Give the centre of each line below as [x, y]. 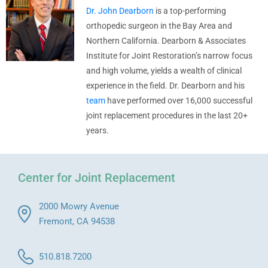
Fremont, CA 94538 [77, 221]
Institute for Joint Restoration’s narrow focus [170, 56]
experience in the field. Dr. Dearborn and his [166, 86]
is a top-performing [190, 11]
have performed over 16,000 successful [179, 101]
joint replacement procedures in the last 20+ [167, 116]
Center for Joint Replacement [97, 178]
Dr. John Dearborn [120, 11]
